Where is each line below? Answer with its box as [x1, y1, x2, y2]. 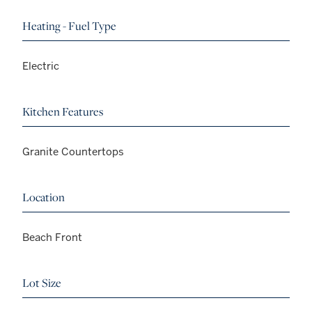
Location [22, 189, 65, 205]
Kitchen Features [22, 103, 103, 119]
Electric [22, 58, 59, 72]
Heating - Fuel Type [22, 17, 116, 33]
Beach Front [22, 230, 82, 244]
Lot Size [22, 274, 61, 290]
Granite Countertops [22, 144, 124, 158]
